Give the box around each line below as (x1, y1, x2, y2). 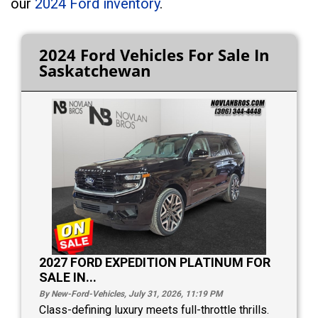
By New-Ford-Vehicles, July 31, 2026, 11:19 (39, 288, 209, 299)
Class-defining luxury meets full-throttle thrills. (39, 302, 269, 317)
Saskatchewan (39, 59, 150, 81)
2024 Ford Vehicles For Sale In (39, 43, 269, 65)
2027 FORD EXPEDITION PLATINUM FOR (39, 254, 270, 270)
